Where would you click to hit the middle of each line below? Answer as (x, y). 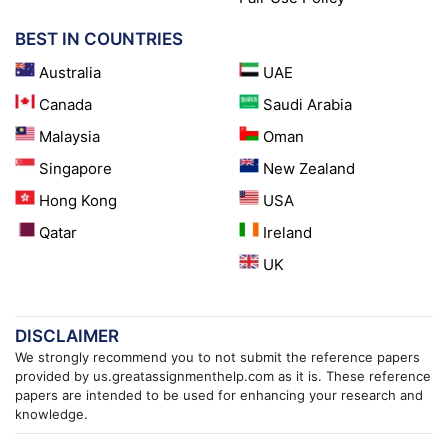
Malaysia (69, 137)
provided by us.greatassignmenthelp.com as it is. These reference (223, 376)
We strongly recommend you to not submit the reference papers (217, 357)
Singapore (75, 169)
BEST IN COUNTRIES (99, 39)
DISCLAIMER (67, 336)
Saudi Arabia (307, 105)
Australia (70, 73)
